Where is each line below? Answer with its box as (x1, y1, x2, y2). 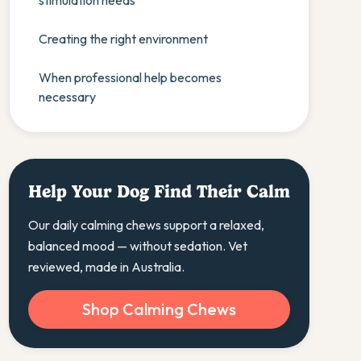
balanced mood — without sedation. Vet (27, 238, 247, 254)
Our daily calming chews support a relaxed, (27, 217, 264, 233)
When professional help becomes (38, 69, 222, 85)
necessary (38, 89, 96, 105)
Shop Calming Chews (81, 299, 236, 319)
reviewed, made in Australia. (27, 259, 185, 275)
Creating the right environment (38, 31, 208, 47)
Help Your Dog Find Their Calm (27, 180, 290, 202)
